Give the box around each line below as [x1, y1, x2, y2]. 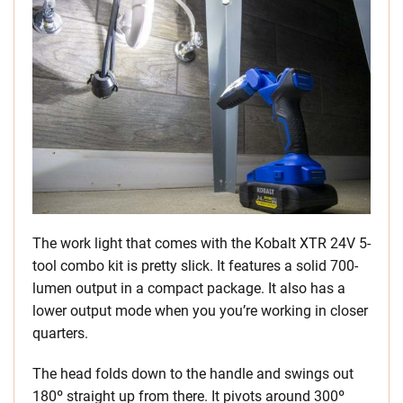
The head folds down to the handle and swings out [32, 365, 354, 383]
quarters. [32, 325, 88, 343]
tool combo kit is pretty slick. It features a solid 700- [32, 257, 358, 275]
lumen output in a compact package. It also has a [32, 280, 345, 298]
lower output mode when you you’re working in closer [32, 302, 368, 320]
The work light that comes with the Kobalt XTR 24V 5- [32, 235, 371, 253]
